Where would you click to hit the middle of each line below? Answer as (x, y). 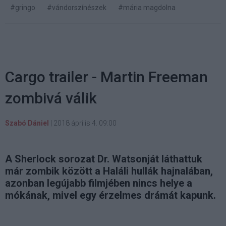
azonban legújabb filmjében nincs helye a (99, 183)
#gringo (23, 7)
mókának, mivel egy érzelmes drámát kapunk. (110, 195)
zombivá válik (51, 98)
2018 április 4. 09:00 (85, 123)
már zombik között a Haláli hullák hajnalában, (109, 171)
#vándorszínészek (77, 7)
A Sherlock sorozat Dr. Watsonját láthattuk (104, 159)
